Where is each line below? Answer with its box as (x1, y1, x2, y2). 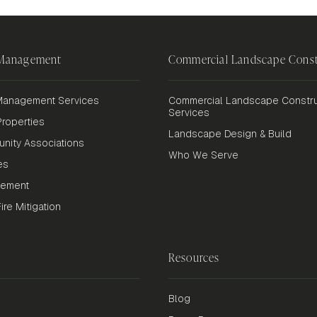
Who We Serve (168, 149, 238, 162)
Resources (168, 250, 220, 265)
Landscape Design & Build (168, 127, 292, 141)
